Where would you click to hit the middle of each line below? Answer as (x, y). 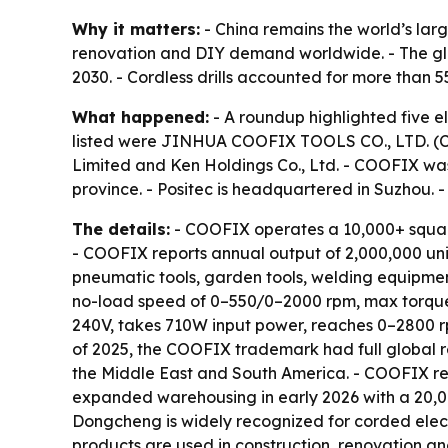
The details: (121, 229)
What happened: (140, 117)
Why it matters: (136, 29)
